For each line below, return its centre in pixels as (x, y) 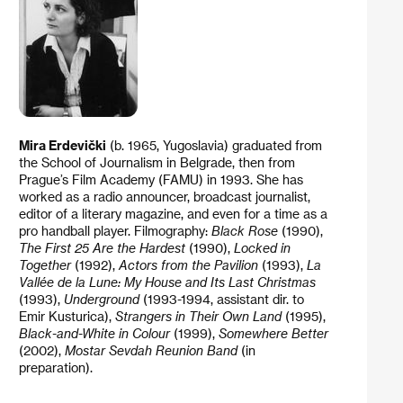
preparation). (57, 367)
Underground (103, 299)
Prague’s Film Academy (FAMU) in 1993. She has (161, 179)
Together (45, 264)
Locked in (262, 247)
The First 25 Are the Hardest (102, 247)
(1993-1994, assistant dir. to (223, 299)
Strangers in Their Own (182, 316)
